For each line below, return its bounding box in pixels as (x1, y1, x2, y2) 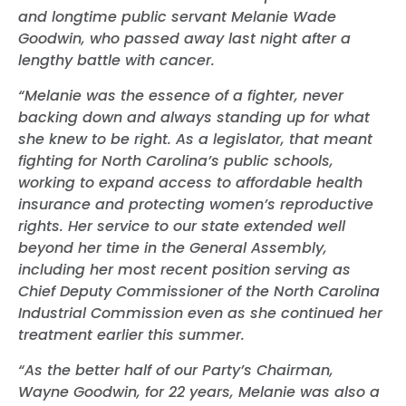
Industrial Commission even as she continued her (18, 302, 382, 324)
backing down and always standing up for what (18, 106, 370, 128)
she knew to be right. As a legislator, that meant (18, 128, 372, 150)
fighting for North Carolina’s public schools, (18, 150, 333, 171)
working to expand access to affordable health (18, 171, 362, 193)
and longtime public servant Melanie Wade (18, 5, 336, 27)
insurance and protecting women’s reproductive (18, 193, 373, 215)
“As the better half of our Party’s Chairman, (18, 359, 333, 381)
